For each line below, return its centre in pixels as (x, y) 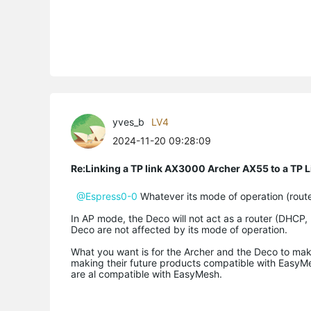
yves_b (128, 121)
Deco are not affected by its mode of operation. (179, 229)
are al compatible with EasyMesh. (146, 274)
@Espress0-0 (107, 196)
